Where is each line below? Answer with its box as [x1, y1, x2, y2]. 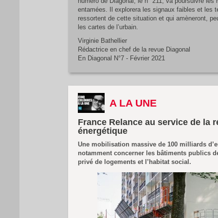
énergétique [78, 126, 127, 136]
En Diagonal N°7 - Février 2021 [78, 54, 165, 62]
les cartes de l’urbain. [78, 23, 138, 31]
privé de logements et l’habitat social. [78, 158, 191, 165]
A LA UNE [109, 97, 157, 109]
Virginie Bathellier [78, 37, 127, 44]
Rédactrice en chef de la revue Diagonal [78, 46, 190, 53]
